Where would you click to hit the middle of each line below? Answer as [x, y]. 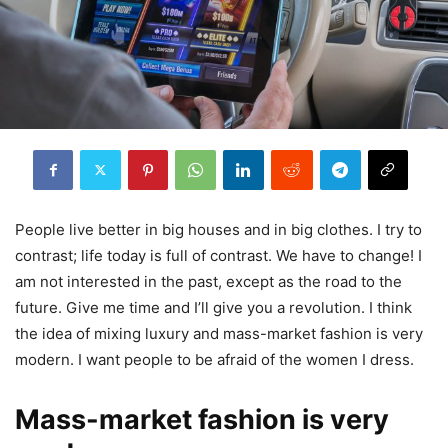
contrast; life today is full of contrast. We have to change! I [218, 255]
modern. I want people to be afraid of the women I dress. [214, 359]
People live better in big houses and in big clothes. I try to [218, 229]
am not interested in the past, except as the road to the [208, 281]
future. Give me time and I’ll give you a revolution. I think [213, 307]
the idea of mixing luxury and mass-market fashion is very [219, 333]
